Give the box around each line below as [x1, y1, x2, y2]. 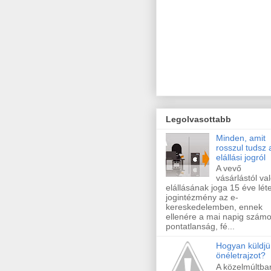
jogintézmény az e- [166, 192, 238, 203]
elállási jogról [215, 152, 266, 162]
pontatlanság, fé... [166, 221, 235, 232]
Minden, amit [215, 132, 266, 143]
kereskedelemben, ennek [166, 202, 263, 212]
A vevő [215, 163, 241, 174]
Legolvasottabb [166, 114, 231, 124]
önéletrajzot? [215, 250, 266, 261]
